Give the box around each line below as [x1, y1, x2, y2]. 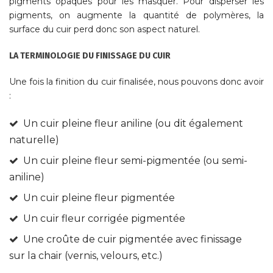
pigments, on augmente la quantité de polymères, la [9, 10, 264, 21]
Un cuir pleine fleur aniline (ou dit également [23, 118, 243, 130]
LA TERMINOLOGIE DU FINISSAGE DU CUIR [9, 51, 171, 62]
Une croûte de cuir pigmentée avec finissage [23, 233, 242, 246]
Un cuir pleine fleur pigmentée [23, 192, 175, 204]
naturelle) [9, 134, 59, 146]
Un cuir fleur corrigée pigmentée [23, 213, 185, 225]
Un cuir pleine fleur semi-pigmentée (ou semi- [23, 155, 247, 167]
